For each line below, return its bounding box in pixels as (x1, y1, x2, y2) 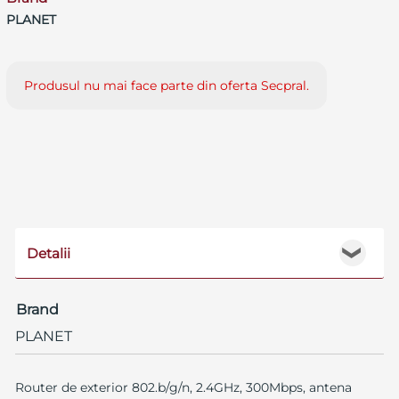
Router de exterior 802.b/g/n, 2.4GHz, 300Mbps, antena (14, 379, 352, 395)
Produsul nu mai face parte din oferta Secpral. (23, 77, 309, 94)
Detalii (26, 244, 70, 262)
